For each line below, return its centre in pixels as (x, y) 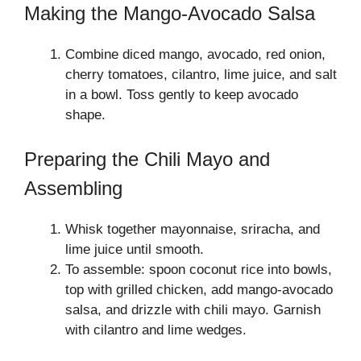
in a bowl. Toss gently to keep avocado (182, 94)
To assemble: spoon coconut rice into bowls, (199, 270)
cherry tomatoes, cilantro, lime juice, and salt (201, 74)
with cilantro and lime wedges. (156, 330)
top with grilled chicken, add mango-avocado (199, 290)
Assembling (73, 188)
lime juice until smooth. (135, 249)
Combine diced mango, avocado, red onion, (195, 54)
